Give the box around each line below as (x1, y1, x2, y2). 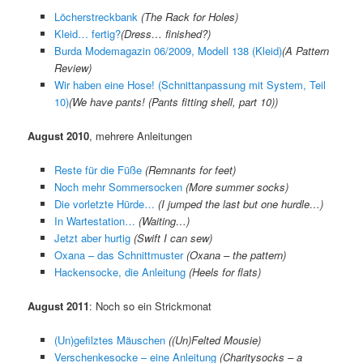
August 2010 (28, 127, 90, 143)
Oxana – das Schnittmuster (53, 246, 183, 263)
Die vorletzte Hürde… (53, 195, 155, 211)
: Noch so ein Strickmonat (89, 298, 212, 314)
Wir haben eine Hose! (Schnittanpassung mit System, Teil (53, 76, 326, 92)
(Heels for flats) (185, 263, 261, 280)
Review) (53, 59, 92, 75)
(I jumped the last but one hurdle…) (154, 195, 323, 211)
